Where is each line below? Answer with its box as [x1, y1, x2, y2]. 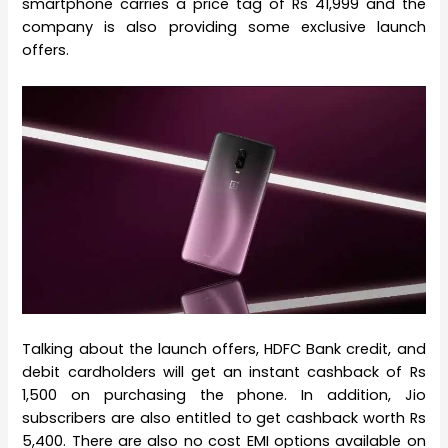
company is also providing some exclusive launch [22, 17, 426, 38]
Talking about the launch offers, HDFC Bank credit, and [22, 338, 426, 359]
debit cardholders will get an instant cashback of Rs [22, 361, 426, 382]
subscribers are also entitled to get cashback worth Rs [22, 407, 426, 428]
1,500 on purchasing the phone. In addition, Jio [22, 384, 426, 405]
